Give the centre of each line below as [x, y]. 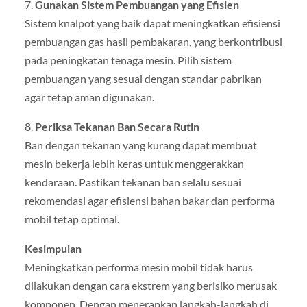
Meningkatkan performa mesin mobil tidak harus [138, 267]
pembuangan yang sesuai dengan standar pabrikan [143, 78]
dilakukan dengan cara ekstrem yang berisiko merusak [150, 285]
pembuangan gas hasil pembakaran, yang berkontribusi [153, 41]
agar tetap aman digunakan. [89, 97]
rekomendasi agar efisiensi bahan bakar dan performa [149, 200]
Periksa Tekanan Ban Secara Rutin [117, 126]
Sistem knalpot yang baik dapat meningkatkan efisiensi [152, 23]
